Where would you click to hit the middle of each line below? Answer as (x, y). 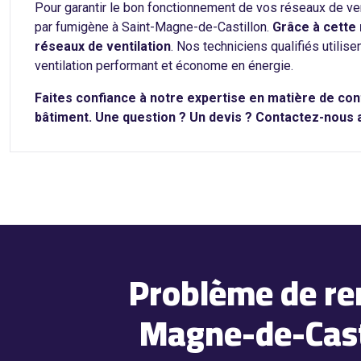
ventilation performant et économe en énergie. (164, 66)
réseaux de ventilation (103, 46)
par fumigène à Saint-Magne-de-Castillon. (154, 27)
